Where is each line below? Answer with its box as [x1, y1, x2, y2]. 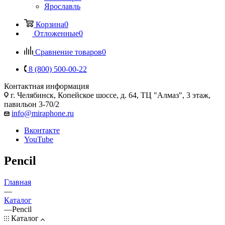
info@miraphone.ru [12, 108, 74, 118]
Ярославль [44, 2, 80, 11]
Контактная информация [4, 81, 89, 90]
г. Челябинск [11, 90, 54, 99]
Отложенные [34, 29, 79, 38]
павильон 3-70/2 [4, 99, 59, 108]
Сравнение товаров [35, 47, 102, 56]
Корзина [36, 20, 64, 29]
